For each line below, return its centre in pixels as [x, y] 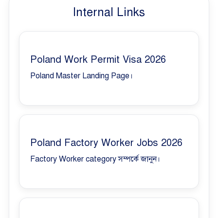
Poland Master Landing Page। [82, 76]
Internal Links [109, 12]
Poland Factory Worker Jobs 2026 [106, 143]
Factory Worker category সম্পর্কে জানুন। [95, 159]
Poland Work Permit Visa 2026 [98, 59]
